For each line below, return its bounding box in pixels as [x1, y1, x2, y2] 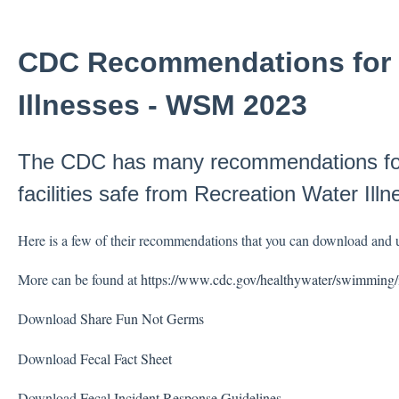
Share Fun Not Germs [79, 309, 204, 329]
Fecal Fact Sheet [79, 348, 172, 368]
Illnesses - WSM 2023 [17, 88, 307, 121]
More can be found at [17, 270, 141, 289]
